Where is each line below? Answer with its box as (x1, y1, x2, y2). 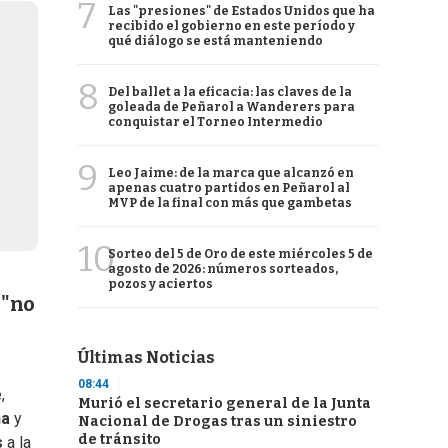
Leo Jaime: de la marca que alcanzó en (108, 166, 354, 180)
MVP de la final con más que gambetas (108, 196, 352, 210)
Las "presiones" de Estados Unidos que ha (108, 4, 375, 18)
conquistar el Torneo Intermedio (108, 115, 323, 129)
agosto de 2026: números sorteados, (108, 262, 338, 276)
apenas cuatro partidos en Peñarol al (108, 181, 350, 195)
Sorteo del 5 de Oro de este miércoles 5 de (108, 247, 373, 261)
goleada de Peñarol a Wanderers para (108, 100, 355, 114)
